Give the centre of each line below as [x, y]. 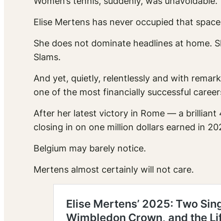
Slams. [47, 57]
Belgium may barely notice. [90, 148]
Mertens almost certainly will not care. [114, 170]
